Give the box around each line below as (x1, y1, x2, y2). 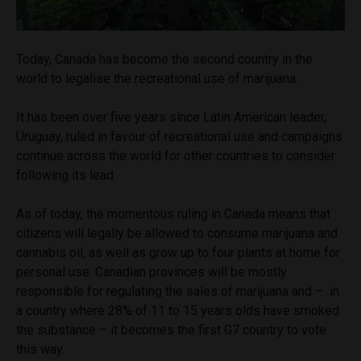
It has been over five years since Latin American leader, (16, 110, 326, 126)
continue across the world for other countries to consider (16, 148, 335, 164)
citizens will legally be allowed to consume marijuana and (16, 226, 338, 242)
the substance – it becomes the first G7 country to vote (16, 322, 326, 338)
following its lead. (16, 168, 116, 184)
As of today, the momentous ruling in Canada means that (16, 206, 330, 222)
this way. (16, 342, 64, 358)
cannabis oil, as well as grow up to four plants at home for (16, 245, 340, 261)
